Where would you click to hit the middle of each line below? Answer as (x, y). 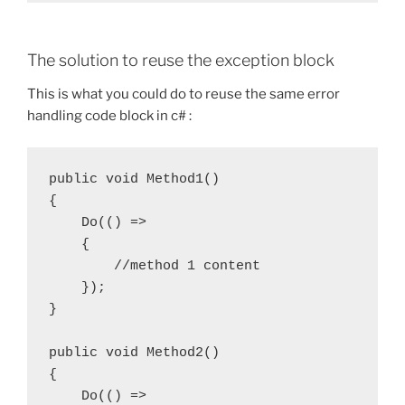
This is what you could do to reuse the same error (184, 94)
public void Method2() (134, 353)
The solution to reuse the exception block (181, 60)
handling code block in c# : (109, 116)
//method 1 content (155, 266)
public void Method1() (134, 179)
